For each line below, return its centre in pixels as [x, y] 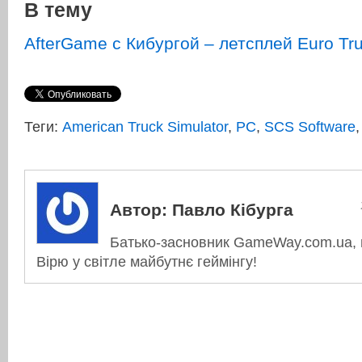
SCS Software [310, 127]
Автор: [139, 210]
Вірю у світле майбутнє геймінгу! [147, 262]
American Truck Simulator [145, 127]
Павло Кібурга [230, 210]
